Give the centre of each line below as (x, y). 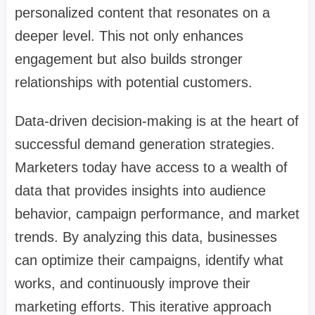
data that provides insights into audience (140, 191)
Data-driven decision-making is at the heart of (157, 121)
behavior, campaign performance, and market (157, 214)
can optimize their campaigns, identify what (149, 261)
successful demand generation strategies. (145, 144)
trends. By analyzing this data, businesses (146, 237)
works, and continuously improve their (133, 284)
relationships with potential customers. (134, 83)
